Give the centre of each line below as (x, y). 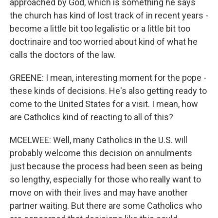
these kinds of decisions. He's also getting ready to (108, 91)
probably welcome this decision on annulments (101, 153)
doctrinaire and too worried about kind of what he (104, 42)
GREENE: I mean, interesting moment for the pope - (108, 78)
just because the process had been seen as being (106, 166)
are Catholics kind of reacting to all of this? (91, 117)
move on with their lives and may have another (99, 192)
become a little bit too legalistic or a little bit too (100, 28)
